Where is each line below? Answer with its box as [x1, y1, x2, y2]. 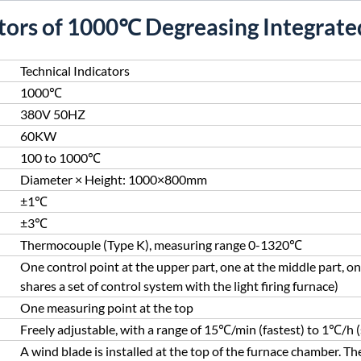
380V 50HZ [20, 106, 85, 122]
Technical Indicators [20, 63, 130, 78]
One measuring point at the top [20, 300, 193, 315]
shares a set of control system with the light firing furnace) [20, 278, 338, 293]
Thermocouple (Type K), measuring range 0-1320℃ [20, 237, 302, 252]
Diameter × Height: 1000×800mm [20, 172, 207, 187]
